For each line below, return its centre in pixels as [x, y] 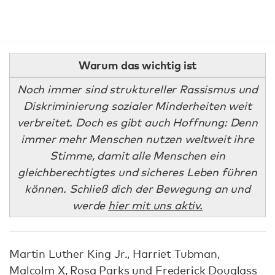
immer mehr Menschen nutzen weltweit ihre [137, 139]
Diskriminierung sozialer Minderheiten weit [137, 106]
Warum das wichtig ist [137, 65]
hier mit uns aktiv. [155, 205]
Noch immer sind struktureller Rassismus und [137, 89]
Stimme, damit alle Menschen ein [137, 155]
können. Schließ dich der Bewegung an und [137, 188]
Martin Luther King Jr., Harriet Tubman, [114, 254]
